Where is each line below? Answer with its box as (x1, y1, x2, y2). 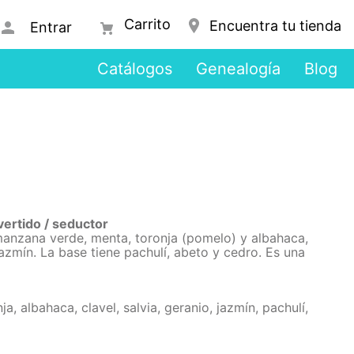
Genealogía (195, 59, 281, 78)
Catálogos (96, 59, 172, 78)
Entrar (29, 19, 72, 36)
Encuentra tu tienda (209, 17, 341, 34)
